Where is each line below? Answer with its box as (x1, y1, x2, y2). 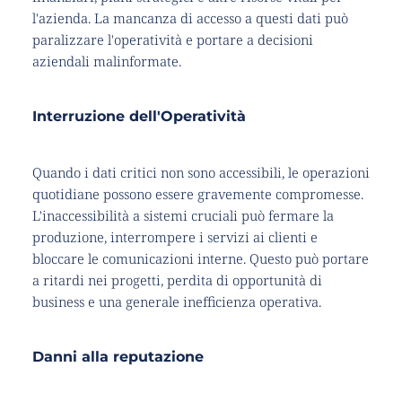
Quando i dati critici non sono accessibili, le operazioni (31, 163, 370, 182)
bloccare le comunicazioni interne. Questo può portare (31, 249, 369, 268)
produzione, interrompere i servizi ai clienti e (31, 228, 318, 247)
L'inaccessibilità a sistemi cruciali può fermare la (31, 206, 334, 225)
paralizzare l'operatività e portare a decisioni (31, 31, 313, 49)
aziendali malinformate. (31, 52, 181, 71)
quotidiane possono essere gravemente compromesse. (31, 185, 363, 204)
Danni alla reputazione (31, 348, 204, 366)
